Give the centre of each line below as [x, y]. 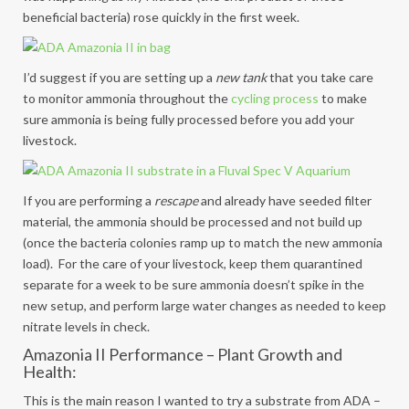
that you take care [320, 77]
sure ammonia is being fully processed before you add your [189, 119]
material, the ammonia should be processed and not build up [193, 221]
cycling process [275, 98]
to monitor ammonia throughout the [127, 98]
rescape [176, 200]
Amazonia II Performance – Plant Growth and [183, 354]
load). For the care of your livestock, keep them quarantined [193, 263]
